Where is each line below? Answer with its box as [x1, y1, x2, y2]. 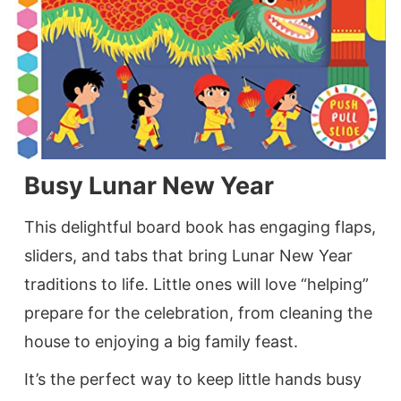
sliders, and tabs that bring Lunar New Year [24, 245, 353, 265]
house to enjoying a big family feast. [24, 331, 298, 351]
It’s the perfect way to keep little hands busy [24, 369, 362, 388]
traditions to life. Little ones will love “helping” [24, 274, 369, 294]
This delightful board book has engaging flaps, [24, 217, 376, 236]
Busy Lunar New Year [24, 170, 274, 200]
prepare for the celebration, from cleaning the [24, 303, 372, 322]
